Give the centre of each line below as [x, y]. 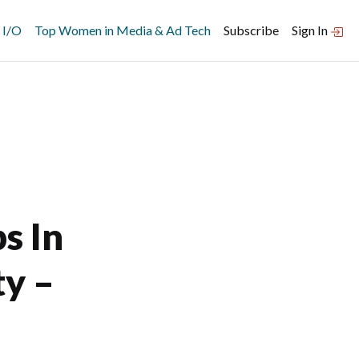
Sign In [311, 30]
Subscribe [251, 30]
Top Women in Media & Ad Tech [123, 30]
